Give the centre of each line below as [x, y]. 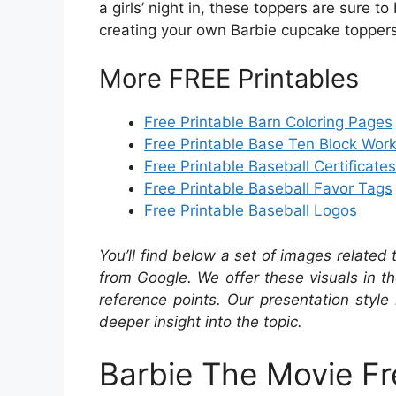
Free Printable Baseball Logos [251, 210]
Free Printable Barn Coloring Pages [268, 122]
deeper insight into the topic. [201, 321]
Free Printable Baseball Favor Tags [268, 188]
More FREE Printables [229, 78]
